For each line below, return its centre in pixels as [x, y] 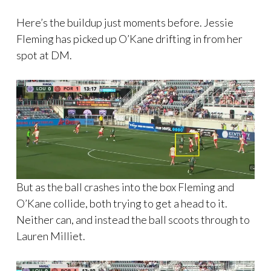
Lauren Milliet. [51, 236]
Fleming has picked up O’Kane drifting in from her [129, 39]
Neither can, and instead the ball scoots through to [133, 219]
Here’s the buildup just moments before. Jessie [125, 23]
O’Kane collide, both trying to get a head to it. [122, 203]
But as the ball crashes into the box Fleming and [125, 187]
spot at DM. [44, 55]
